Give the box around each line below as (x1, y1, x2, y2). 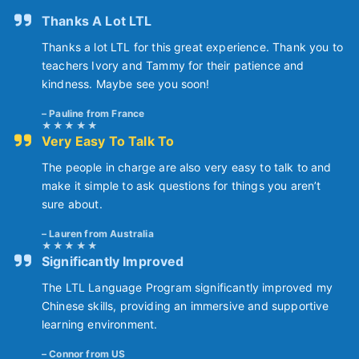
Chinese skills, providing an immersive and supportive (42, 299, 329, 313)
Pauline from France (49, 107, 145, 120)
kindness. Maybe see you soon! (42, 77, 210, 91)
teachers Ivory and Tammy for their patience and (42, 58, 305, 73)
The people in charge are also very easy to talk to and (42, 160, 332, 175)
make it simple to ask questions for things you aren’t (42, 179, 321, 193)
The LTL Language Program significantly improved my (42, 280, 333, 295)
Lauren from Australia (49, 228, 154, 240)
